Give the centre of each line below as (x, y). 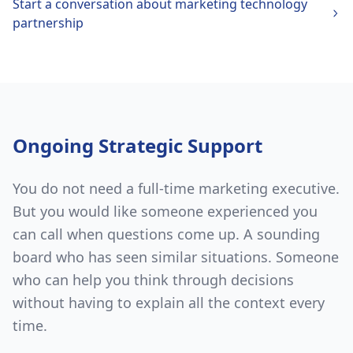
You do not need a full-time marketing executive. (176, 188)
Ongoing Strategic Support (137, 145)
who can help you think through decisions (153, 280)
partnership (48, 23)
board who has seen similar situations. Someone (176, 257)
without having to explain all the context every (169, 303)
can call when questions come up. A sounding (166, 234)
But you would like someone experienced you (165, 211)
